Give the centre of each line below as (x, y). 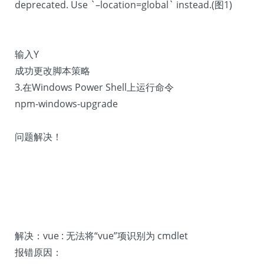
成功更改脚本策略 (52, 71)
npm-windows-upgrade (66, 104)
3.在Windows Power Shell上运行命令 (94, 87)
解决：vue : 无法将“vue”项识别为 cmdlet (101, 236)
